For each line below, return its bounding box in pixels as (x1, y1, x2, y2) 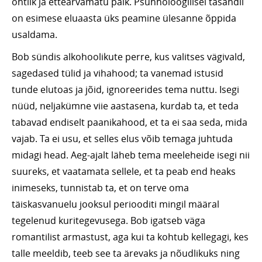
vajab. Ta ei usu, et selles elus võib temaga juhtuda (12, 132, 233, 146)
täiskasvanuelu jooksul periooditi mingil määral (12, 198, 219, 211)
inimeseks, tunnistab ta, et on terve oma (12, 181, 189, 195)
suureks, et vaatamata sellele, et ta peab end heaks (12, 165, 236, 178)
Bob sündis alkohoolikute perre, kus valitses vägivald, (12, 50, 245, 64)
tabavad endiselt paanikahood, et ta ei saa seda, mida (12, 116, 247, 129)
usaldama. (12, 28, 57, 42)
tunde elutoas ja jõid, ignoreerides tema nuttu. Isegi (12, 83, 239, 96)
